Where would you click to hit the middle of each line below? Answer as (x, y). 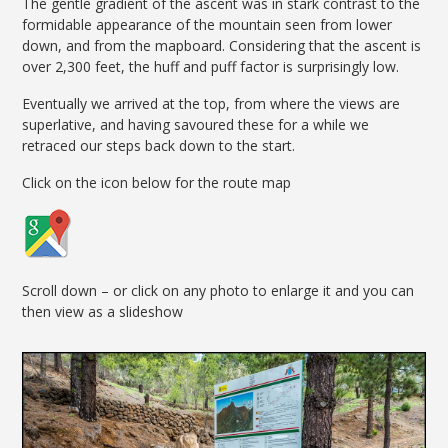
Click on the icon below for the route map (157, 183)
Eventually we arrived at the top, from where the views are (211, 104)
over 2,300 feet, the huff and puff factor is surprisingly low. (211, 67)
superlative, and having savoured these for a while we (196, 125)
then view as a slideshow (103, 312)
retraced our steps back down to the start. (159, 146)
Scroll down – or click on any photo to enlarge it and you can (218, 291)
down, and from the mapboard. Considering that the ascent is (222, 46)
